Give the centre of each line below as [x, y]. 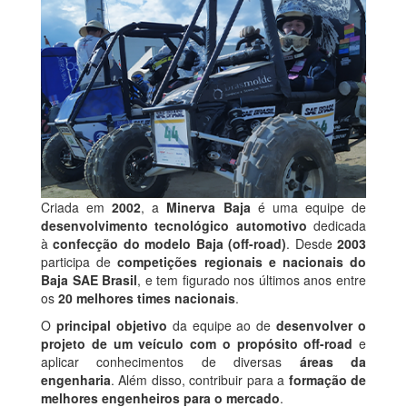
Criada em [77, 207]
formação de [328, 379]
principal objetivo [111, 325]
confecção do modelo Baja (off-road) [170, 243]
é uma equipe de [308, 207]
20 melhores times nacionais [147, 298]
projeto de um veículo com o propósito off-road [197, 343]
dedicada [337, 225]
